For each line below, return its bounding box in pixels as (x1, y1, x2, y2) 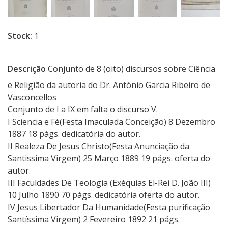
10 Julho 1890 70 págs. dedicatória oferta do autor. (8, 189, 199, 201)
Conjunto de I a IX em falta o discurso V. (8, 104, 158, 116)
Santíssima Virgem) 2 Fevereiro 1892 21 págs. (8, 214, 180, 225)
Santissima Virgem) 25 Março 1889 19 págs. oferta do (8, 153, 210, 164)
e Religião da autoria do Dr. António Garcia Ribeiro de (8, 79, 210, 91)
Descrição (8, 63, 46, 75)
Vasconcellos (8, 92, 56, 103)
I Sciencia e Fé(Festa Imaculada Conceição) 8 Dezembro (8, 116, 215, 128)
